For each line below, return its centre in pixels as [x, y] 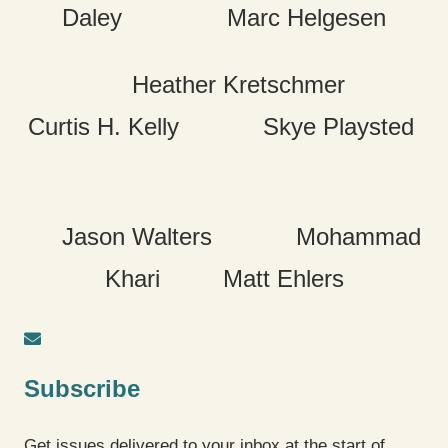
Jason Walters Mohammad [224, 236]
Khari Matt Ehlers [224, 278]
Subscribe [82, 389]
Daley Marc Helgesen [224, 17]
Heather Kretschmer [224, 85]
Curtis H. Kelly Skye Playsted [224, 127]
